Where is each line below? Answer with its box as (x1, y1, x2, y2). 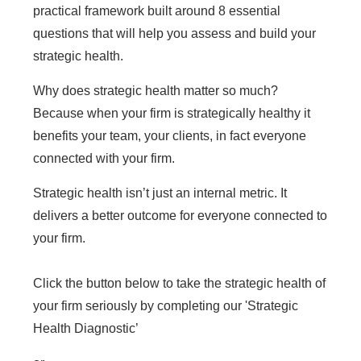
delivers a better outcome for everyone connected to (33, 209, 327, 223)
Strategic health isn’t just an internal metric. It (33, 186, 287, 201)
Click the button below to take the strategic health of (33, 276, 326, 291)
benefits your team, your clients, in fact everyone (33, 129, 306, 143)
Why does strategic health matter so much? (33, 84, 278, 98)
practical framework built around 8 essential (33, 4, 280, 19)
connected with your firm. (33, 151, 175, 166)
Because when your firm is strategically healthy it (33, 106, 310, 121)
